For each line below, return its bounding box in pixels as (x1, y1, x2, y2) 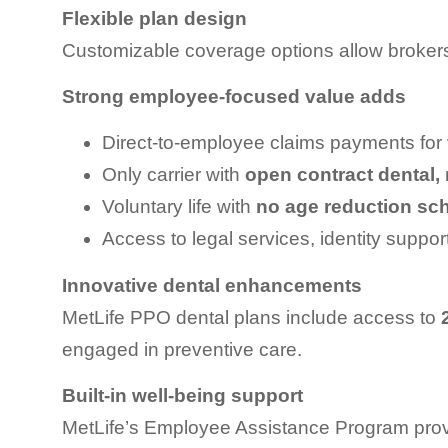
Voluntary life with (102, 196, 256, 218)
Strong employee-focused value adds (62, 86, 406, 108)
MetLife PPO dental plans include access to (62, 306, 441, 328)
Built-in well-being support (62, 385, 303, 407)
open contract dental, (245, 164, 440, 186)
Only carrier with (102, 164, 245, 186)
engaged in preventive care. (62, 338, 302, 360)
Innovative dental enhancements (62, 274, 362, 296)
